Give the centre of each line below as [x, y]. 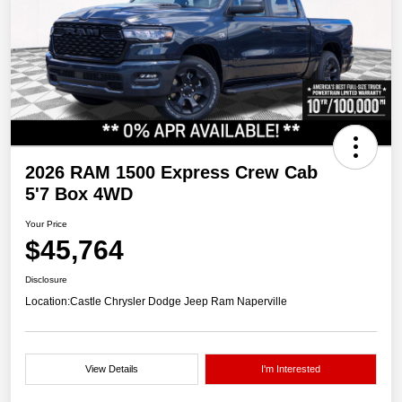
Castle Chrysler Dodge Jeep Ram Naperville [179, 302]
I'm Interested [290, 369]
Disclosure [46, 280]
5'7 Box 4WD [79, 194]
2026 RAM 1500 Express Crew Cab [171, 173]
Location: [48, 302]
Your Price [46, 224]
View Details [111, 369]
